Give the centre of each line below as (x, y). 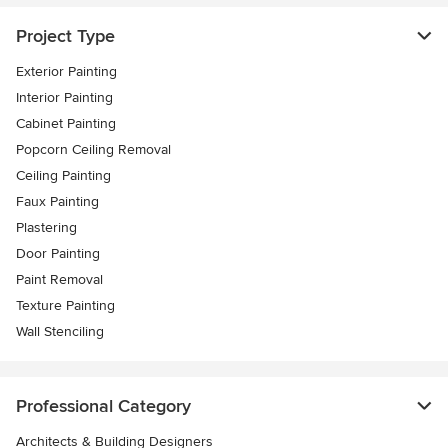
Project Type (65, 36)
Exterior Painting (66, 72)
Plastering (46, 228)
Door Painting (58, 254)
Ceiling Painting (63, 176)
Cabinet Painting (66, 124)
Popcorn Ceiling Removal (93, 150)
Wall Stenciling (60, 332)
